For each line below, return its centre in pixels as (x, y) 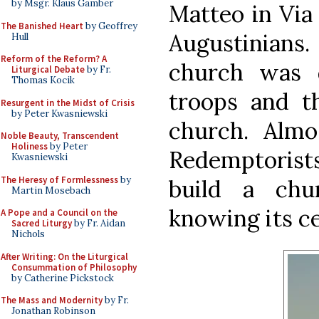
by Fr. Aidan (99, 223)
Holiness (30, 146)
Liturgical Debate (48, 69)
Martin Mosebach (51, 190)
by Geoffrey (110, 26)
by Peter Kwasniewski (59, 113)
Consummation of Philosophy (74, 267)
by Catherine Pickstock (63, 278)
